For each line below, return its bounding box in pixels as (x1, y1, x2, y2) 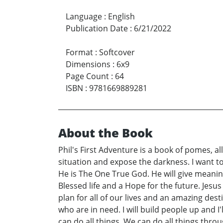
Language (66, 11, 102, 22)
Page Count (66, 71, 109, 82)
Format (66, 47, 93, 58)
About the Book (58, 124, 153, 141)
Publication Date (66, 23, 128, 34)
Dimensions (66, 59, 111, 70)
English (108, 11, 135, 22)
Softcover (99, 47, 135, 58)
